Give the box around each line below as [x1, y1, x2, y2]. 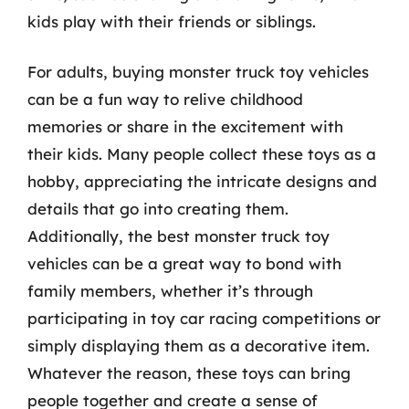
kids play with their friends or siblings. [27, 11, 316, 31]
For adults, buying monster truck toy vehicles [27, 62, 369, 81]
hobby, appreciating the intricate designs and [27, 172, 377, 191]
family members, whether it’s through [27, 281, 313, 300]
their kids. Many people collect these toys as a [27, 144, 376, 163]
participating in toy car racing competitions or [27, 309, 381, 328]
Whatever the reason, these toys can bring [27, 363, 351, 383]
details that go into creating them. [27, 199, 288, 218]
